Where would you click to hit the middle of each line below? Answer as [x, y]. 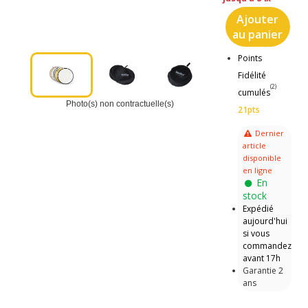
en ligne [257, 170]
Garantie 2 [263, 270]
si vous [256, 233]
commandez [267, 245]
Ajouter [258, 19]
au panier [258, 34]
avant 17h [261, 258]
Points [250, 58]
